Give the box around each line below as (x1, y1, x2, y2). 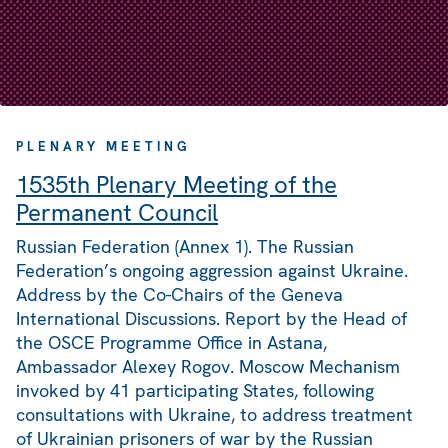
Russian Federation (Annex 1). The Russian (16, 235, 354, 259)
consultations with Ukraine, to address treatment (16, 403, 413, 427)
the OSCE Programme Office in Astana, (16, 331, 327, 355)
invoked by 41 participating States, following (16, 379, 374, 403)
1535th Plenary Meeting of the (16, 169, 337, 201)
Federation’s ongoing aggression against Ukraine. (16, 259, 408, 283)
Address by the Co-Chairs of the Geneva (16, 283, 343, 307)
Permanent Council (16, 197, 218, 229)
